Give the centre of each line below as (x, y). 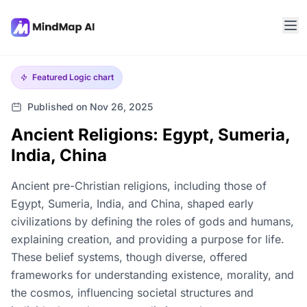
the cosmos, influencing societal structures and (132, 293)
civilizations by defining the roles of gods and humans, (152, 221)
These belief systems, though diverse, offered (129, 257)
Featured (51, 77)
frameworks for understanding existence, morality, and (152, 275)
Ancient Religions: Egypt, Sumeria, (150, 135)
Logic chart (91, 77)
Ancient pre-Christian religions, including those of (139, 186)
